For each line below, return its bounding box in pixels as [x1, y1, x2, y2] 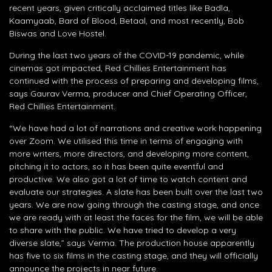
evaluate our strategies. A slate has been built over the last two [9, 186, 263, 197]
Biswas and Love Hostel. [9, 27, 106, 39]
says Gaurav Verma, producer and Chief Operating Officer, [9, 87, 247, 99]
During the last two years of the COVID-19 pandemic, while [9, 49, 244, 61]
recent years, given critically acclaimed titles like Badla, [9, 2, 230, 13]
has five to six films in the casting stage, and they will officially [9, 250, 258, 261]
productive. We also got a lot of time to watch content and [9, 173, 247, 185]
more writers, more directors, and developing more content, [9, 148, 249, 159]
